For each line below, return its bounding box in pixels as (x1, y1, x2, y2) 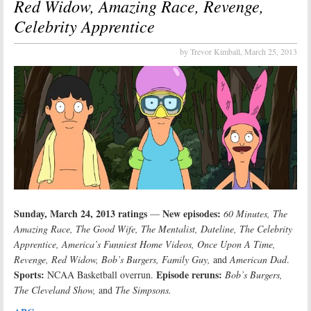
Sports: (14, 267, 44, 283)
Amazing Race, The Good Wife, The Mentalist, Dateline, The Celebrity (14, 222, 292, 236)
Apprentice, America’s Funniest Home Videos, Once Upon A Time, (14, 237, 276, 251)
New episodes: (162, 206, 221, 221)
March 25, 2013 (244, 46, 297, 57)
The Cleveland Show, (14, 283, 96, 297)
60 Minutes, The (224, 207, 287, 221)
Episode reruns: (156, 267, 222, 283)
